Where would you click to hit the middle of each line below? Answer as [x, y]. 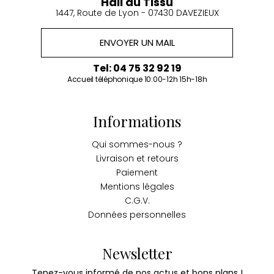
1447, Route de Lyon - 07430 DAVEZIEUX [137, 13]
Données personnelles [137, 214]
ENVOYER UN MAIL [137, 42]
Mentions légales [137, 186]
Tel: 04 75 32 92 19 [137, 68]
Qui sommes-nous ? [137, 144]
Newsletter [137, 253]
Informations [137, 121]
